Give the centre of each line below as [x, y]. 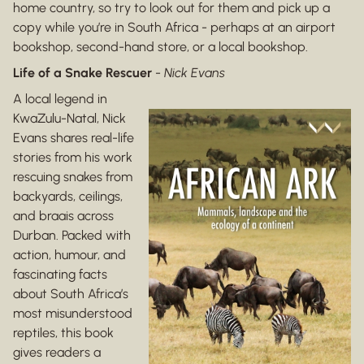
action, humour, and [69, 255]
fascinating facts [60, 275]
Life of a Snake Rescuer [82, 73]
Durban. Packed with [72, 236]
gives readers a [57, 353]
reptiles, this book [63, 333]
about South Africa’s [71, 294]
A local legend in [60, 99]
